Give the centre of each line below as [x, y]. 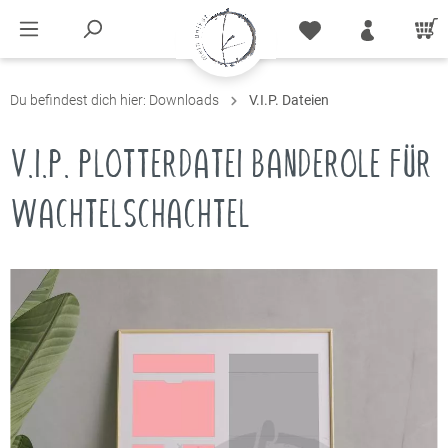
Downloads [184, 100]
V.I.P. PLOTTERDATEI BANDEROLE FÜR [221, 163]
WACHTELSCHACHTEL [130, 213]
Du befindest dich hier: [79, 100]
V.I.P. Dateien [289, 100]
